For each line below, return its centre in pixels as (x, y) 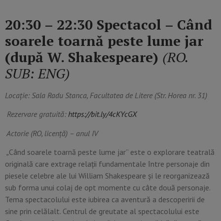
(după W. (37, 57)
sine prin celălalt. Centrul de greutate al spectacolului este (102, 211)
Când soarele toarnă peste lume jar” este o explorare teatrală (112, 152)
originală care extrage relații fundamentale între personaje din (107, 164)
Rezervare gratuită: (37, 114)
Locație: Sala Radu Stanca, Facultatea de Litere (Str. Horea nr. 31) (106, 95)
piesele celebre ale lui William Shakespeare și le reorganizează (107, 176)
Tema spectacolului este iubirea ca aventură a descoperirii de (105, 200)
